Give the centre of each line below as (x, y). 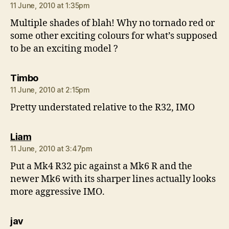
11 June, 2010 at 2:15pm (50, 89)
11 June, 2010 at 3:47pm (51, 148)
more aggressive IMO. (58, 192)
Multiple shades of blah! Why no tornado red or (112, 23)
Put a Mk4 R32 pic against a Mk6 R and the (101, 166)
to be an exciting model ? (64, 49)
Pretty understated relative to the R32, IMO (102, 107)
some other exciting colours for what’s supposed (114, 36)
